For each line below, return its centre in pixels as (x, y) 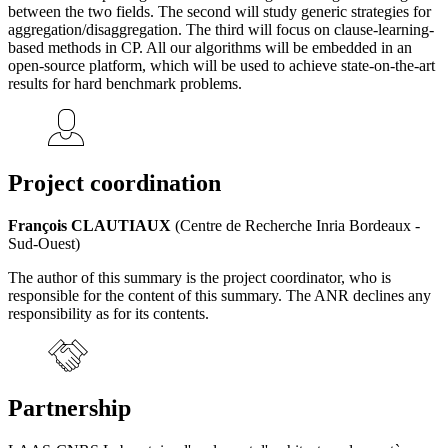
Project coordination (114, 182)
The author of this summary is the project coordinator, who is (199, 277)
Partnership (69, 408)
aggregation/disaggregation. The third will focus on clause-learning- (221, 29)
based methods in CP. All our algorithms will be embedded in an (210, 47)
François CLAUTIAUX (89, 225)
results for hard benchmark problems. (125, 83)
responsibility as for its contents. (108, 313)
